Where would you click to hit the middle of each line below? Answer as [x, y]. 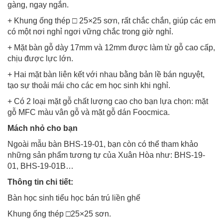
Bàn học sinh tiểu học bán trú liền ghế [74, 198]
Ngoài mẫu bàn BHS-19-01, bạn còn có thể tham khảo [103, 144]
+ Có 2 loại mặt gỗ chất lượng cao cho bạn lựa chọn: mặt [108, 101]
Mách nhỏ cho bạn [43, 128]
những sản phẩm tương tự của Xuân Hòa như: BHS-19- [106, 155]
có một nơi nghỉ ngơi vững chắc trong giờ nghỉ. [90, 31]
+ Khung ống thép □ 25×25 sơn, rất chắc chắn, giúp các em [111, 20]
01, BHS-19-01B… [41, 166]
